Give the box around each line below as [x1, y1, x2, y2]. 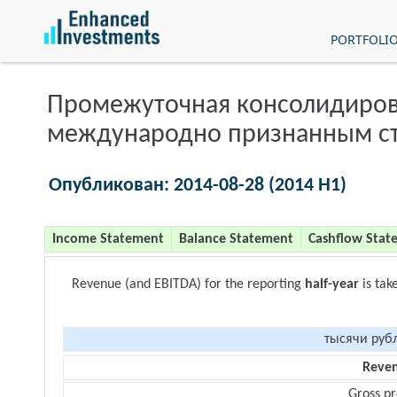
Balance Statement [179, 232, 293, 246]
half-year [305, 277, 359, 292]
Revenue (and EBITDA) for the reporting [72, 277, 305, 292]
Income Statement [52, 232, 164, 246]
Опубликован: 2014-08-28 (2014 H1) [49, 175, 346, 196]
